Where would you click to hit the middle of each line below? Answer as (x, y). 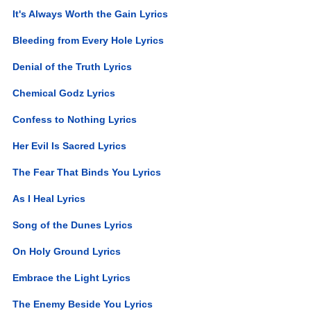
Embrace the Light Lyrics (72, 277)
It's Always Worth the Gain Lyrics (91, 14)
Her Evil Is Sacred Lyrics (70, 145)
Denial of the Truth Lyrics (73, 66)
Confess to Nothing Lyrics (75, 119)
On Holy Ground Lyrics (67, 251)
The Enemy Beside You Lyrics (83, 304)
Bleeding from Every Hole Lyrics (89, 40)
